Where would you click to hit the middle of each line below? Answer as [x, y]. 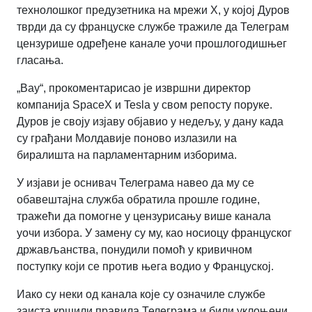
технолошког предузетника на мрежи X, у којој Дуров [153, 10]
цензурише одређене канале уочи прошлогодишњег [152, 43]
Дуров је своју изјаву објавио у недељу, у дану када [150, 121]
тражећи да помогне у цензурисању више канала [144, 216]
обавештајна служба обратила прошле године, [138, 199]
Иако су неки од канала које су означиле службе [141, 294]
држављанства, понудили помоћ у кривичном [134, 249]
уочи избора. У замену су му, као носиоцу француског [154, 233]
